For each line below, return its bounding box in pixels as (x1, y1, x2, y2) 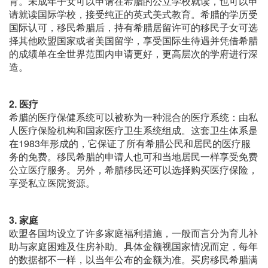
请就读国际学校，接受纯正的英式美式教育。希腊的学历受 (9, 7, 258, 22)
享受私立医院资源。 (9, 176, 95, 190)
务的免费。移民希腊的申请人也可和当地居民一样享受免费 (9, 150, 258, 164)
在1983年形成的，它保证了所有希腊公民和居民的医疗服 (9, 136, 251, 151)
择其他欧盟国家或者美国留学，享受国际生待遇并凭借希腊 (9, 33, 258, 48)
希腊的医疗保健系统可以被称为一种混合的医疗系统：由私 (9, 110, 258, 124)
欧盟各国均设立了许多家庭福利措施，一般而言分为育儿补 (9, 226, 258, 240)
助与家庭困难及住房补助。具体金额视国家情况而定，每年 (9, 239, 258, 254)
